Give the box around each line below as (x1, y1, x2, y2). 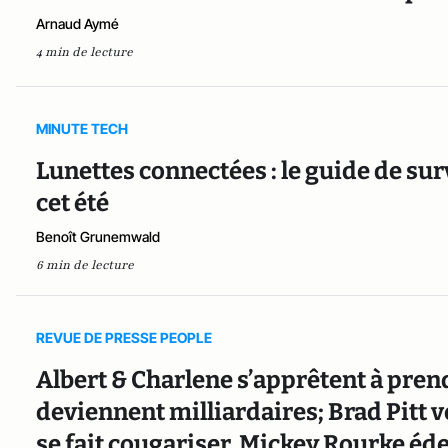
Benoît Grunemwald (36, 228, 160, 246)
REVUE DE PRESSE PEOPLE (36, 329, 212, 347)
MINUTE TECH (36, 120, 128, 138)
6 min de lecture (36, 257, 134, 274)
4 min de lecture (36, 43, 133, 60)
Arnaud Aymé (36, 14, 119, 32)
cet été (36, 189, 109, 218)
